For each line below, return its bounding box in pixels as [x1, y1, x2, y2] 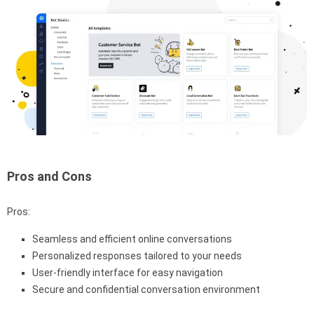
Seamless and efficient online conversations [32, 233, 232, 245]
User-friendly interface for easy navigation [32, 266, 223, 278]
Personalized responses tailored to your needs [32, 250, 242, 261]
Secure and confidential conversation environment [32, 283, 260, 295]
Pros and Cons [7, 168, 92, 184]
